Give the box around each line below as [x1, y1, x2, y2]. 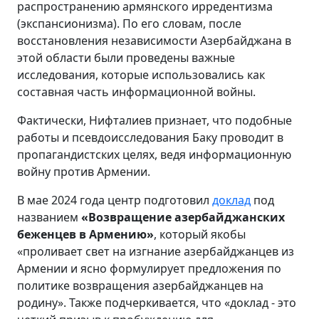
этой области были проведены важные [17, 49, 235, 66]
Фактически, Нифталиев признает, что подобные [17, 112, 292, 128]
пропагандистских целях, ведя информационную [17, 146, 291, 162]
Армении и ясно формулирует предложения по [17, 260, 281, 276]
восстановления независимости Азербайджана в [17, 32, 291, 48]
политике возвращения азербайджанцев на [17, 277, 263, 293]
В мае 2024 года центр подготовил [17, 192, 212, 208]
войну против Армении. [17, 163, 150, 179]
